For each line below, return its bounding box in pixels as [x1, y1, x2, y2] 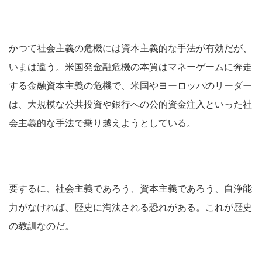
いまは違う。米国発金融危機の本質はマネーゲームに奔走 [9, 62, 252, 72]
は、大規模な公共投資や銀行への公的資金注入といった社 [9, 99, 252, 109]
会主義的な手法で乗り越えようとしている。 [9, 118, 196, 128]
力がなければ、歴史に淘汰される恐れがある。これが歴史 [9, 202, 252, 212]
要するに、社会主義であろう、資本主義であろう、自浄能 [9, 184, 252, 194]
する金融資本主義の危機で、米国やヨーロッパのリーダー [9, 81, 252, 91]
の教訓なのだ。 [9, 221, 74, 231]
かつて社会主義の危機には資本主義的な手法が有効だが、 [9, 43, 252, 53]
